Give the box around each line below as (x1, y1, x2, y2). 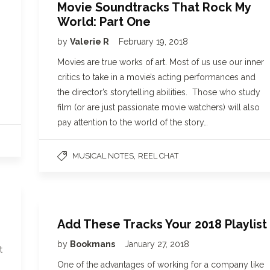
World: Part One (57, 14, 151, 29)
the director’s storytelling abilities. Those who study (57, 87, 260, 97)
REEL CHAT (138, 151, 178, 160)
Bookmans (70, 239, 117, 249)
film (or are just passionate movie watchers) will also (57, 102, 260, 112)
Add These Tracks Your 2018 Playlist (57, 217, 267, 231)
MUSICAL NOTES (72, 151, 134, 160)
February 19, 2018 (119, 37, 188, 46)
